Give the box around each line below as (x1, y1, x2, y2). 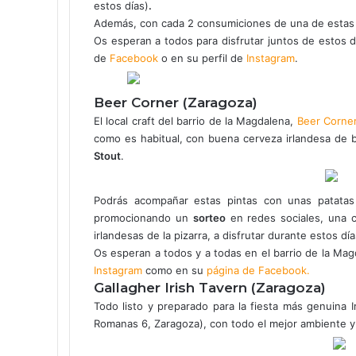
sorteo (192, 211, 226, 224)
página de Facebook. (207, 263, 310, 277)
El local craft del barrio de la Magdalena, (94, 114, 297, 127)
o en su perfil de (158, 51, 246, 64)
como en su (142, 263, 207, 277)
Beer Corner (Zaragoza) (94, 94, 257, 110)
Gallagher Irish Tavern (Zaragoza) (94, 279, 326, 296)
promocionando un (94, 211, 193, 224)
